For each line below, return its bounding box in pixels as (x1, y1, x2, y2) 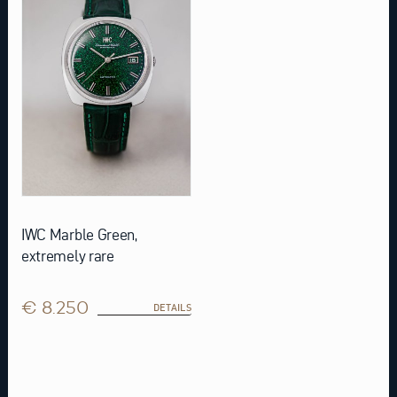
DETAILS (152, 300, 191, 314)
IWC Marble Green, (20, 225, 137, 243)
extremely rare (20, 246, 114, 264)
